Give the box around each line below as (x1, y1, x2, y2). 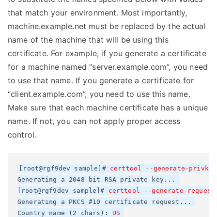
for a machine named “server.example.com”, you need (8, 62, 208, 72)
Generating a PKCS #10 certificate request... (17, 198, 196, 205)
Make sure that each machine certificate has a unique (8, 103, 208, 112)
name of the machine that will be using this (8, 35, 169, 45)
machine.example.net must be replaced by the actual (8, 21, 206, 31)
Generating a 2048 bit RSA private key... (17, 176, 180, 183)
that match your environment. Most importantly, (8, 8, 187, 17)
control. (8, 130, 37, 139)
